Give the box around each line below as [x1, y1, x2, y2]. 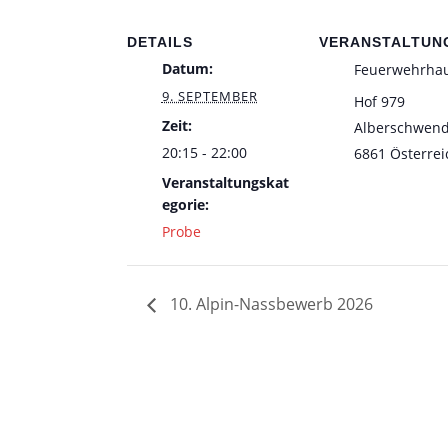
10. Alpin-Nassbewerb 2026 [165, 293, 373, 316]
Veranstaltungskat [161, 172, 289, 192]
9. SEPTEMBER [161, 86, 258, 105]
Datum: [161, 58, 213, 78]
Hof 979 [353, 91, 405, 111]
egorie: [161, 194, 209, 214]
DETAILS [126, 33, 193, 50]
